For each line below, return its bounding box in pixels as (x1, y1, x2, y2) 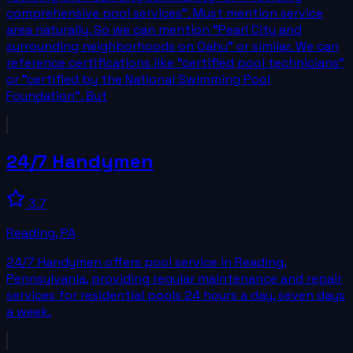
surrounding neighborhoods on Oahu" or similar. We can (6, 37, 339, 54)
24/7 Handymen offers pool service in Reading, (6, 253, 287, 270)
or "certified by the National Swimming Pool (6, 70, 270, 87)
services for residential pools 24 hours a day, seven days (6, 286, 345, 303)
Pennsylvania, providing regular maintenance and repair (6, 269, 342, 287)
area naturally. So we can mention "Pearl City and (6, 20, 302, 38)
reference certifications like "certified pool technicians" (6, 54, 344, 71)
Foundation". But (6, 87, 107, 104)
